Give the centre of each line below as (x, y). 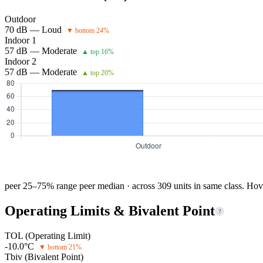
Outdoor (20, 19)
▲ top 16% (98, 52)
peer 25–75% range (42, 186)
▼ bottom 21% (60, 247)
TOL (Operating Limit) (48, 236)
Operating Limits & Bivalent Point (110, 211)
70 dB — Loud (33, 30)
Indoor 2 (21, 62)
